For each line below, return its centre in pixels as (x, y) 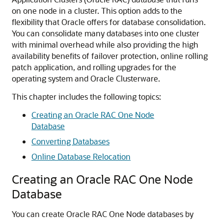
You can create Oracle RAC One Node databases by (103, 214)
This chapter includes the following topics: (86, 96)
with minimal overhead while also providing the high (105, 44)
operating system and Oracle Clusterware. (86, 78)
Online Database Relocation (81, 156)
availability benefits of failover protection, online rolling (110, 56)
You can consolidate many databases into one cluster (106, 33)
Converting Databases (70, 141)
